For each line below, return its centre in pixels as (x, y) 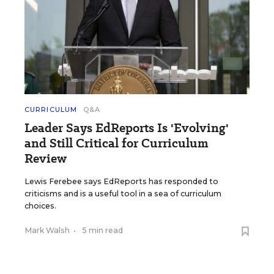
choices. (40, 206)
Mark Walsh (47, 231)
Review (46, 159)
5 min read (102, 231)
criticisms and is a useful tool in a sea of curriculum (123, 194)
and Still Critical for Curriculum (117, 143)
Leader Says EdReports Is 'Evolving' (127, 128)
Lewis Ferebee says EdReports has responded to (121, 182)
